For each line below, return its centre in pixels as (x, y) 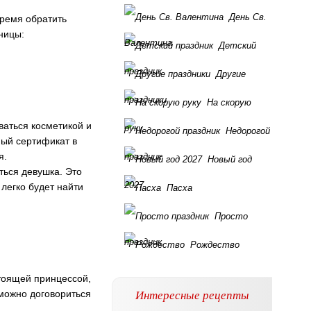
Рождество (215, 245)
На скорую (229, 102)
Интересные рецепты (192, 295)
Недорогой (248, 131)
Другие (231, 74)
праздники (145, 100)
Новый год (230, 159)
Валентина (148, 43)
